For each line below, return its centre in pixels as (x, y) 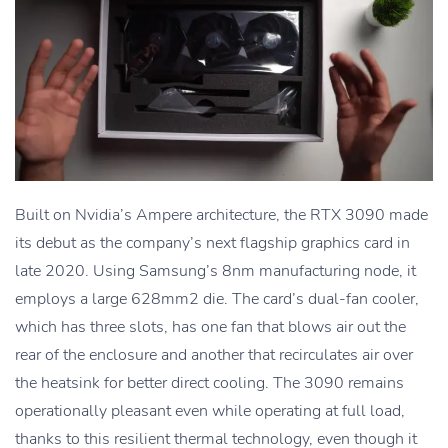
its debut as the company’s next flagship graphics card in (212, 243)
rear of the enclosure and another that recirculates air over (214, 355)
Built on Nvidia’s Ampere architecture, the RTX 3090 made (221, 215)
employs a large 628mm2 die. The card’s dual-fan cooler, (217, 299)
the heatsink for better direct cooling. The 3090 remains (209, 383)
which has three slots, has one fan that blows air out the (210, 327)
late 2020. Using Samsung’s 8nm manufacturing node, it (215, 271)
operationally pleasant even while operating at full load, (210, 411)
